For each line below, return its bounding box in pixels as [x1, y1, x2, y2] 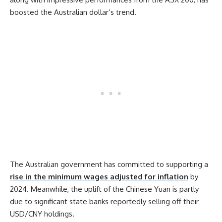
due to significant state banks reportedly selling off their [10, 197, 199, 207]
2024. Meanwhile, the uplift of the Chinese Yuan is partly [10, 184, 199, 194]
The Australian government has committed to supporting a [10, 160, 208, 169]
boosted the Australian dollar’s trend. [10, 7, 136, 17]
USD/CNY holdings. [10, 209, 74, 219]
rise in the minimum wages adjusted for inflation [10, 172, 188, 182]
